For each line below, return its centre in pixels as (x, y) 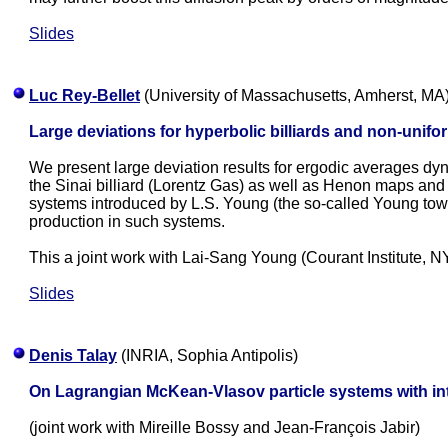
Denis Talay (73, 355)
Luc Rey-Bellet (84, 95)
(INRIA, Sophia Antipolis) (207, 355)
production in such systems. (127, 221)
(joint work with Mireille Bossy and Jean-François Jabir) (224, 427)
